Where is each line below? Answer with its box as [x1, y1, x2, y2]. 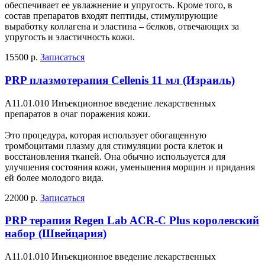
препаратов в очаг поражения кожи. [5, 108, 150, 119]
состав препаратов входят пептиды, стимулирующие [5, 11, 218, 21]
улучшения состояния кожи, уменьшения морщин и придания [5, 161, 255, 172]
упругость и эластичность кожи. [5, 32, 135, 43]
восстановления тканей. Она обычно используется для [5, 151, 225, 161]
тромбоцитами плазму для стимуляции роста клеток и [5, 140, 223, 151]
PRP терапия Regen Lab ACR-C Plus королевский [5, 214, 259, 227]
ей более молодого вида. [5, 172, 104, 183]
